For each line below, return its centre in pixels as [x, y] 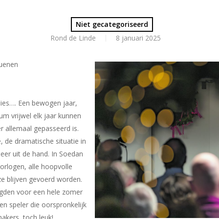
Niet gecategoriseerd [112, 24]
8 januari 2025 [138, 38]
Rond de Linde [73, 38]
